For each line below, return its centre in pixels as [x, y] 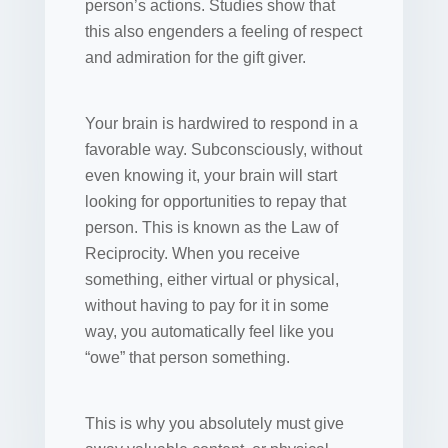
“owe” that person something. [187, 357]
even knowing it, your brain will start [210, 175]
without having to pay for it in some [206, 305]
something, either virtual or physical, [211, 279]
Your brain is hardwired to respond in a [221, 123]
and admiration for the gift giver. [195, 57]
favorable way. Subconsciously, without [223, 149]
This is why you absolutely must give [214, 423]
